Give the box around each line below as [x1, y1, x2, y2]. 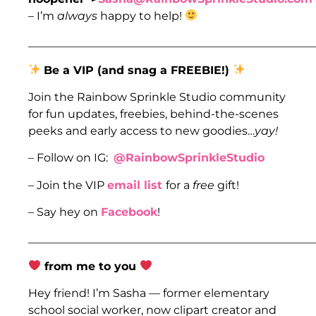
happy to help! [100, 8, 185, 23]
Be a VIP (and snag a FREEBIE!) [44, 63, 233, 77]
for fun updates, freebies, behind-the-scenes [28, 107, 279, 121]
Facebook [101, 205, 157, 219]
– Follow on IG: [28, 151, 114, 165]
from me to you [41, 259, 140, 273]
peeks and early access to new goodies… [28, 123, 255, 138]
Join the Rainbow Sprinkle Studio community [28, 90, 286, 104]
